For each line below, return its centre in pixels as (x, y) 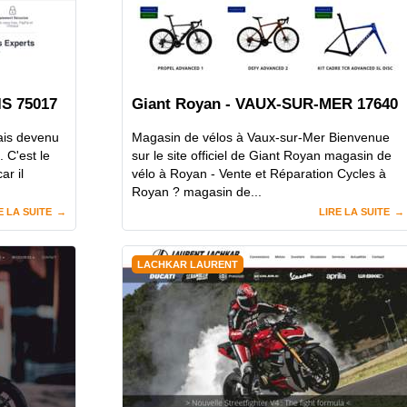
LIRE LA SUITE (354, 212)
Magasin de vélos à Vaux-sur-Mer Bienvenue (261, 138)
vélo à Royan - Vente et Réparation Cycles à (259, 174)
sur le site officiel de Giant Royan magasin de (262, 156)
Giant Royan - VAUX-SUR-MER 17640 (265, 104)
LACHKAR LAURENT (188, 265)
